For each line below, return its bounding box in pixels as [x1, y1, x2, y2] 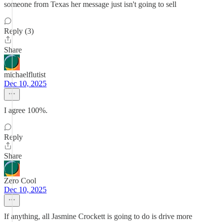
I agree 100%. [4, 106, 48, 114]
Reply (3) [4, 27, 34, 35]
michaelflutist [4, 70, 46, 79]
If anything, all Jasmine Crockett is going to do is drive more [4, 212, 192, 221]
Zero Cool [4, 176, 36, 185]
